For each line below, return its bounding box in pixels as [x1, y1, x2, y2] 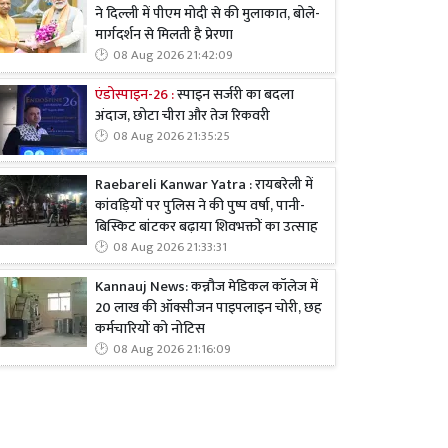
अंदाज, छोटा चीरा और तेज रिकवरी [95, 103, 270, 128]
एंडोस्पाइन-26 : [95, 82, 174, 107]
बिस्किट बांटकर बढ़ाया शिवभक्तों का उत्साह [95, 214, 318, 239]
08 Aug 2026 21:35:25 [113, 125, 230, 147]
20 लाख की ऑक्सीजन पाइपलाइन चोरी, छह [95, 295, 322, 320]
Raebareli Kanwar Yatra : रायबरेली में [95, 172, 313, 197]
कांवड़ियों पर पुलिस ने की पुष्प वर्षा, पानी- [95, 193, 305, 218]
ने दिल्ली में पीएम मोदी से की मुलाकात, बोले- [95, 2, 320, 27]
